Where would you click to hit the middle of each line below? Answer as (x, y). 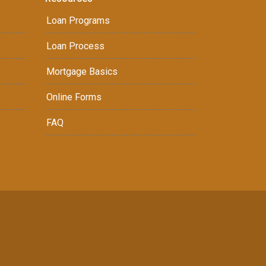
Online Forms (74, 97)
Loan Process (75, 46)
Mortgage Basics (82, 72)
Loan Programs (78, 20)
